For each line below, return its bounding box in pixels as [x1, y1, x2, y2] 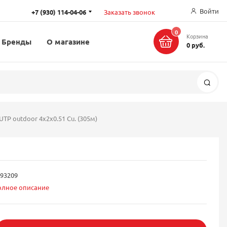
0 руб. [186, 41, 205, 49]
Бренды [1, 36, 32, 47]
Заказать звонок [103, 8, 155, 16]
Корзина [186, 32, 208, 40]
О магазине [47, 36, 90, 47]
